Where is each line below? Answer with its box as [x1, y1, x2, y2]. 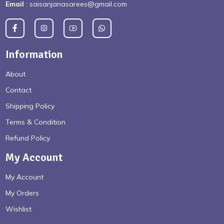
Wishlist [5, 204, 32, 214]
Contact [5, 85, 32, 95]
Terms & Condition [5, 117, 66, 127]
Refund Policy [5, 133, 50, 143]
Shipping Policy [5, 101, 55, 111]
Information [5, 47, 63, 61]
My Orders [5, 188, 39, 198]
